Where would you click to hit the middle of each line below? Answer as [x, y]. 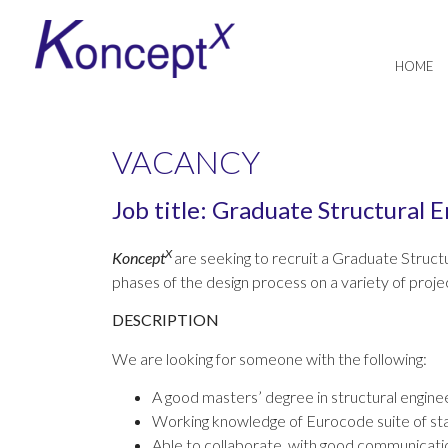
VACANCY [186, 161]
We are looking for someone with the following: [269, 358]
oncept [143, 257]
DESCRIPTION [165, 320]
